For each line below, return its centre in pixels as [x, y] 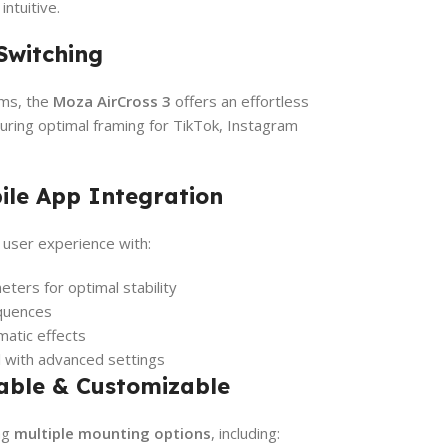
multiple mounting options [112, 432]
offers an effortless [240, 100]
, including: [245, 432]
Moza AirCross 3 [112, 100]
